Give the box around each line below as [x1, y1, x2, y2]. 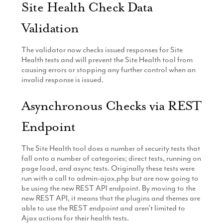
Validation [21, 19, 79, 36]
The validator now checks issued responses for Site [21, 44, 183, 55]
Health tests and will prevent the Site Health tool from [21, 54, 193, 65]
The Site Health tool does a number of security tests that [21, 143, 200, 153]
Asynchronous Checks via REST [21, 97, 202, 114]
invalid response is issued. [21, 74, 104, 85]
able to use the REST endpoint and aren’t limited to [21, 203, 185, 213]
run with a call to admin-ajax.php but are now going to [21, 173, 199, 183]
